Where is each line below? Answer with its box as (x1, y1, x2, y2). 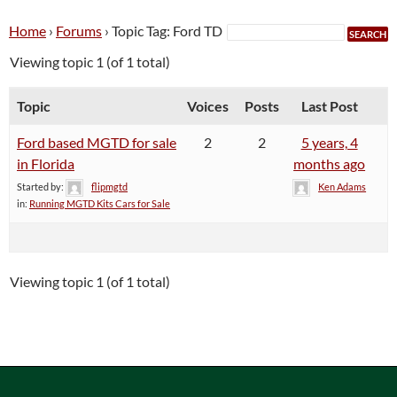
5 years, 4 (300, 134, 358, 152)
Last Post (300, 97, 358, 115)
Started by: (17, 180, 66, 192)
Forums (56, 22, 102, 40)
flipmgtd (91, 180, 128, 192)
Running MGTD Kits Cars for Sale (29, 198, 170, 210)
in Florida (17, 155, 74, 173)
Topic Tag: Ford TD (112, 22, 222, 40)
